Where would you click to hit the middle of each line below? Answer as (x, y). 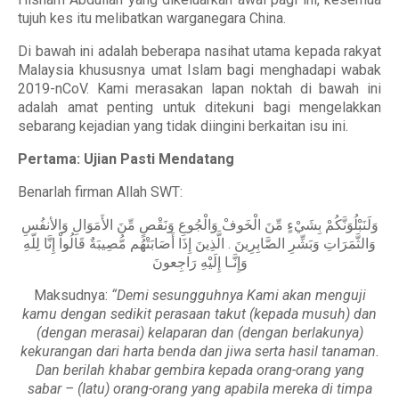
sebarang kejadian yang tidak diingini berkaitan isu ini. (183, 126)
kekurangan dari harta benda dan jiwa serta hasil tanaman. (199, 351)
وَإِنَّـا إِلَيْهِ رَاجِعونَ (199, 262)
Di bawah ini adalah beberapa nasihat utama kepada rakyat (199, 51)
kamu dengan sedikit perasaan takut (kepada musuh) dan (199, 314)
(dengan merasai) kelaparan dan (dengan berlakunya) (199, 333)
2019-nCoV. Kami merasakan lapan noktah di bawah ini (199, 89)
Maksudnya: (72, 295)
